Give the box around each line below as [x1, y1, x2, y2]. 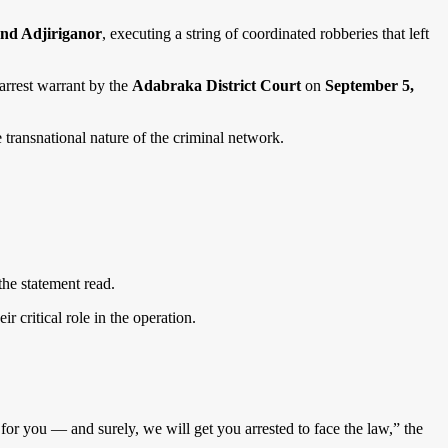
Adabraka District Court [132, 77, 301, 95]
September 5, [325, 77, 414, 95]
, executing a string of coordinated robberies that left [102, 25, 429, 43]
